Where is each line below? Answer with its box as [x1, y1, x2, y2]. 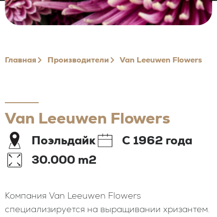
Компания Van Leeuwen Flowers [5, 190, 141, 201]
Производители [47, 55, 109, 65]
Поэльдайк [31, 133, 95, 148]
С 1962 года [122, 133, 192, 148]
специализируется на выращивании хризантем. [5, 203, 210, 215]
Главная [5, 55, 36, 65]
